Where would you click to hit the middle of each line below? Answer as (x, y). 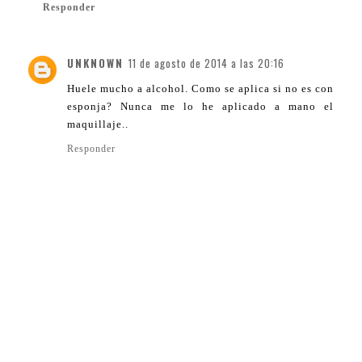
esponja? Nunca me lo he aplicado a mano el (200, 106)
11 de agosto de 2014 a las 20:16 (206, 63)
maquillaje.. (98, 124)
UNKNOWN (95, 63)
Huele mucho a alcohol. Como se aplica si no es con (200, 88)
